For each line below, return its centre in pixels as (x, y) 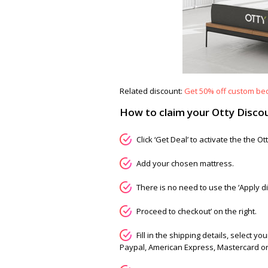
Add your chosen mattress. (185, 163)
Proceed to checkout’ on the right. (197, 211)
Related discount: (152, 91)
